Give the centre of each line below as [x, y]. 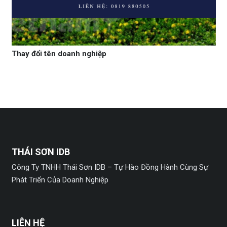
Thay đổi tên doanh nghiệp [59, 54]
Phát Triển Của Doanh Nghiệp [60, 180]
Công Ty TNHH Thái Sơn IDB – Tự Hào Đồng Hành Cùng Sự [110, 167]
